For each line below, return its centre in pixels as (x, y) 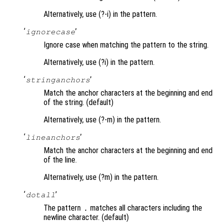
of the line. (60, 160)
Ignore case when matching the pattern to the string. (126, 45)
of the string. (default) (79, 103)
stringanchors (58, 80)
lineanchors (53, 138)
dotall (40, 195)
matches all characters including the (145, 208)
